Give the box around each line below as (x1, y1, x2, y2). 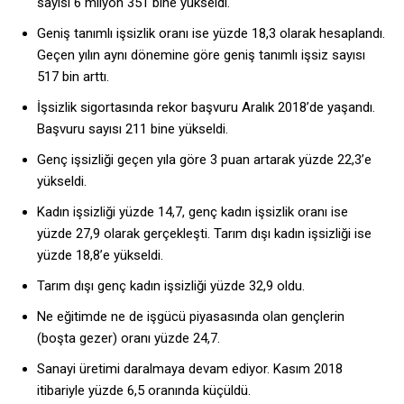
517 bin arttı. (37, 69, 109, 86)
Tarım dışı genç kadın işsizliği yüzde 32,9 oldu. (37, 278, 305, 295)
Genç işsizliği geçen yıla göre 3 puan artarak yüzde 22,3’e (37, 151, 372, 169)
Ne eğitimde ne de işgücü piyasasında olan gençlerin (37, 308, 344, 326)
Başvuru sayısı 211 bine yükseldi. (37, 121, 228, 138)
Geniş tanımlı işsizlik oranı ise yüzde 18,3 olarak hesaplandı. (37, 25, 385, 42)
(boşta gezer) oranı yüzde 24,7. (37, 330, 220, 347)
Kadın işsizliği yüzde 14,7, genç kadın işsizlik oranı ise (37, 204, 348, 221)
